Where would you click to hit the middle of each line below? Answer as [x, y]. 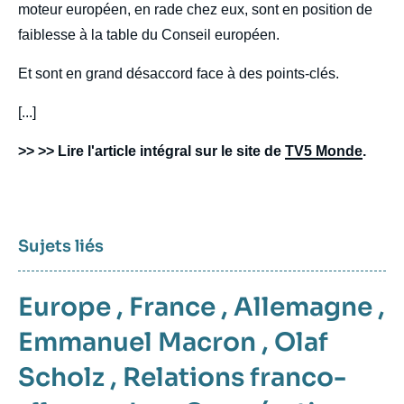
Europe [64, 307]
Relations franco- [234, 377]
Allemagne [303, 307]
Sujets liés [61, 246]
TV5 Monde [324, 151]
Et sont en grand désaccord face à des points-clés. [179, 73]
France [172, 307]
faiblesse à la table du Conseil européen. [149, 34]
